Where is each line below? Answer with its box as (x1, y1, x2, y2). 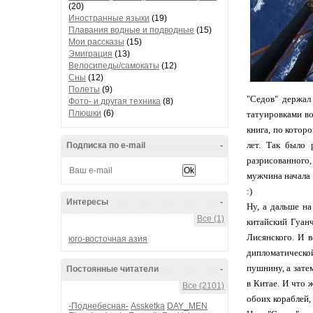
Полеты (68, 85, 100, 94)
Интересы (66, 197, 108, 207)
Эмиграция (68, 49, 112, 59)
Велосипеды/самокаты (68, 61, 159, 71)
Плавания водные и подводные (68, 25, 194, 35)
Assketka (131, 301, 165, 311)
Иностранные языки (68, 13, 150, 23)
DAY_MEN (167, 301, 208, 311)
